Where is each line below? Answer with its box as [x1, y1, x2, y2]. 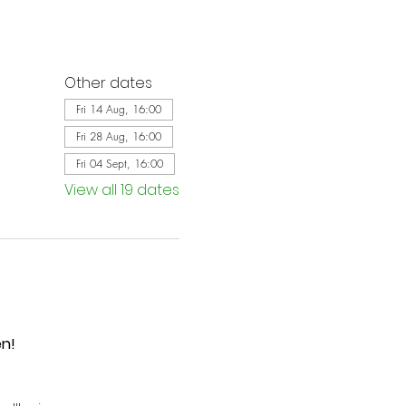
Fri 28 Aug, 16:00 [75, 128, 161, 144]
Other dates [63, 72, 152, 93]
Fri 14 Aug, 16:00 [75, 101, 161, 117]
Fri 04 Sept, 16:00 [75, 155, 163, 171]
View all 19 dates [63, 179, 179, 200]
